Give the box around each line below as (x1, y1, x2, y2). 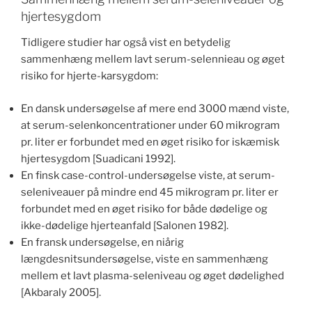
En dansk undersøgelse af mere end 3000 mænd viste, (21, 102, 289, 115)
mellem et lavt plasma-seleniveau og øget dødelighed (21, 269, 284, 282)
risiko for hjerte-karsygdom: (21, 70, 158, 83)
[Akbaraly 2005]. (21, 286, 101, 299)
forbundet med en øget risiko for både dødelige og (21, 202, 267, 215)
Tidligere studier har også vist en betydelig (21, 36, 231, 49)
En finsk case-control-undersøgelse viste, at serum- (21, 169, 275, 182)
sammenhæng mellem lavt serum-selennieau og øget (21, 53, 285, 66)
